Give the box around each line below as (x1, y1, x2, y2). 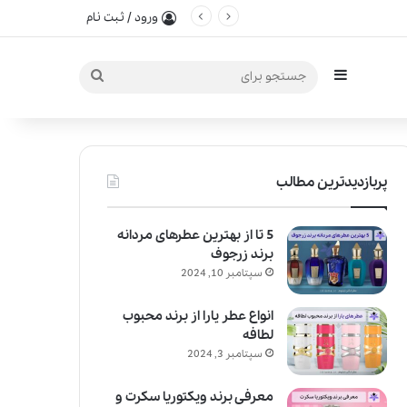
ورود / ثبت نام (86, 9, 158, 26)
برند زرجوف (210, 245, 273, 263)
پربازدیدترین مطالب (275, 173, 387, 193)
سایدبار (287, 66, 334, 87)
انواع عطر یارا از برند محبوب (122, 307, 273, 325)
